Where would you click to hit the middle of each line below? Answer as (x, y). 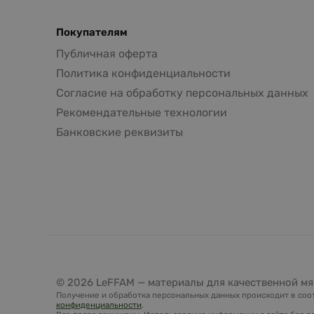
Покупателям (92, 32)
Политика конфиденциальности (143, 73)
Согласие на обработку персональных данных (182, 93)
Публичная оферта (107, 53)
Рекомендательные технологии (142, 112)
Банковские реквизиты (120, 132)
